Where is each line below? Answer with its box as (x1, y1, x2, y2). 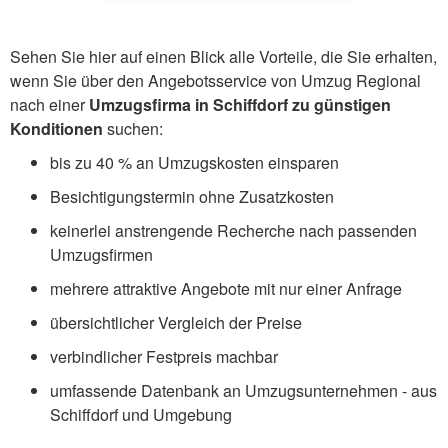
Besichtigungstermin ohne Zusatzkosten (50, 184, 334, 208)
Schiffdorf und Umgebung (50, 402, 232, 426)
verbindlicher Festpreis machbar (50, 344, 278, 368)
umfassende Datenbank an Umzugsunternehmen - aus (50, 378, 437, 402)
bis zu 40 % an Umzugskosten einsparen (50, 150, 339, 174)
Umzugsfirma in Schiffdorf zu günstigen (89, 92, 391, 116)
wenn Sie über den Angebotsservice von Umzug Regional (10, 68, 421, 92)
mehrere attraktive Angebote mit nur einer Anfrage (50, 276, 402, 300)
